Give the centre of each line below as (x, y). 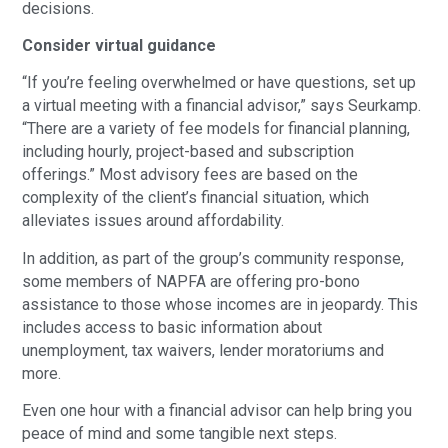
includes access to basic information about (172, 327)
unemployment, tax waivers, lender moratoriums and (203, 350)
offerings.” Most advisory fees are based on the (190, 175)
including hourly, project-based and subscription (188, 152)
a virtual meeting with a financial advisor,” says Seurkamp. (222, 106)
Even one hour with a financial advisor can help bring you (217, 411)
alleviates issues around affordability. (153, 221)
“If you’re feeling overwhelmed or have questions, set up (219, 83)
